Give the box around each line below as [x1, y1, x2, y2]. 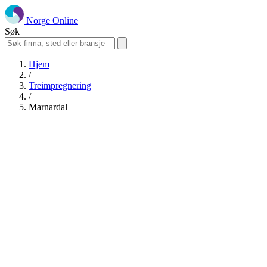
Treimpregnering [29, 80, 91, 91]
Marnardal [29, 102, 67, 112]
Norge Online [26, 15, 78, 26]
